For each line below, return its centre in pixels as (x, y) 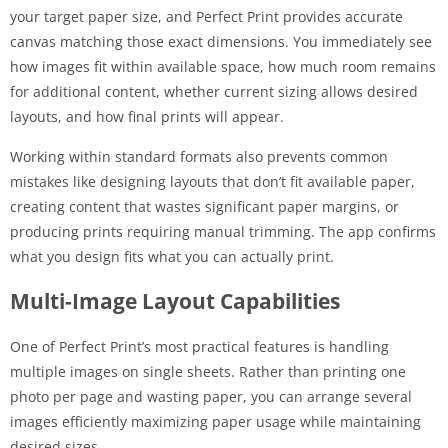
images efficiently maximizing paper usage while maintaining (215, 421)
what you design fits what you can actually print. (172, 256)
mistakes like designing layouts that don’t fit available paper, (212, 181)
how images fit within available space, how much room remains (223, 66)
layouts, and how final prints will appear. (147, 116)
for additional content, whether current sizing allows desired (214, 91)
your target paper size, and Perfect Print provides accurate (206, 16)
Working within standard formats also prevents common (199, 156)
